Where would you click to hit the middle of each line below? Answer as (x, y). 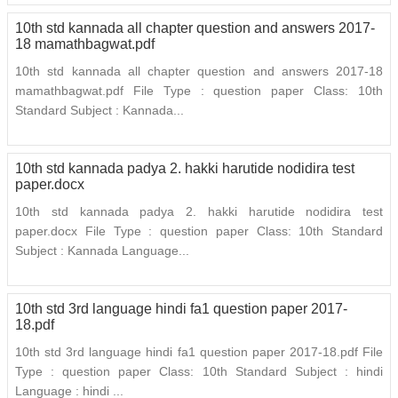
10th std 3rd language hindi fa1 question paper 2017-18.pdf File (199, 352)
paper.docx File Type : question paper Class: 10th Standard (199, 231)
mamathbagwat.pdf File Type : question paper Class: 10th (199, 91)
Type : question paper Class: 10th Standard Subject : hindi (199, 372)
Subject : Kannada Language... (102, 251)
